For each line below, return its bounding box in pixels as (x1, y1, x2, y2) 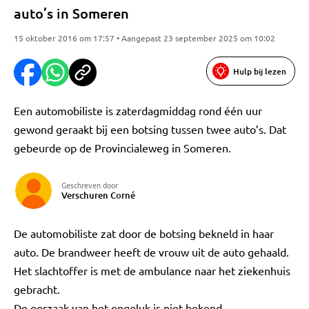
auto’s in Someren (14, 4, 129, 22)
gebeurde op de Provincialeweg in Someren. (14, 141, 231, 154)
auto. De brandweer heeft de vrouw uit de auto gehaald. (14, 245, 289, 259)
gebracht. (14, 282, 60, 296)
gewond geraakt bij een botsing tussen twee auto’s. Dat (14, 122, 286, 136)
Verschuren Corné (61, 189, 135, 201)
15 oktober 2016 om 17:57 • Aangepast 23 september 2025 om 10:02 (14, 32, 275, 43)
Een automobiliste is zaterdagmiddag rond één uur (14, 103, 262, 117)
